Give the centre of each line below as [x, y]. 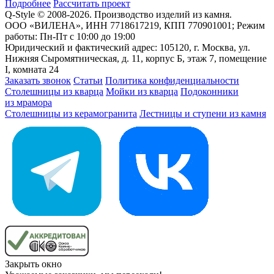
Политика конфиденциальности [172, 80]
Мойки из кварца [142, 91]
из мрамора [28, 102]
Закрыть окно [33, 264]
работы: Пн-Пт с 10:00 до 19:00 [70, 36]
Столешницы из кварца [54, 91]
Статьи [88, 80]
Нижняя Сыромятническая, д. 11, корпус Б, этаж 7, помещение [136, 58]
